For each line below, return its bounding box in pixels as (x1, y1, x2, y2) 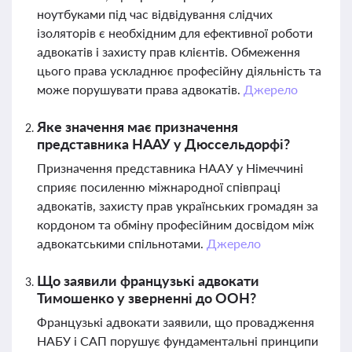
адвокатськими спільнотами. (37, 236, 207, 251)
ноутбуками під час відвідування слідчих (37, 6, 273, 21)
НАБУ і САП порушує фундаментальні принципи (37, 333, 318, 348)
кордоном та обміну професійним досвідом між (37, 217, 314, 232)
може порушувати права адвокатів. (37, 82, 244, 97)
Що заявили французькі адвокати (37, 272, 259, 289)
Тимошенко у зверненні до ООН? (37, 289, 256, 306)
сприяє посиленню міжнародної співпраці (37, 179, 280, 194)
